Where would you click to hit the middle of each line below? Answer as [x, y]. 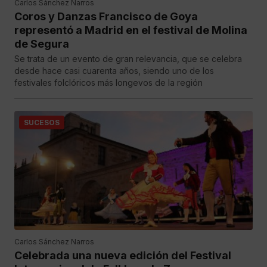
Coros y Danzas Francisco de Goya [106, 16]
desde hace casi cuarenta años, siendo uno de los [114, 71]
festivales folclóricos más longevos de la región [108, 83]
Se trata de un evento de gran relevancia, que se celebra [128, 59]
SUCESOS [42, 122]
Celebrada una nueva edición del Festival [123, 255]
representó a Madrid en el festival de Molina [131, 30]
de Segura [42, 44]
